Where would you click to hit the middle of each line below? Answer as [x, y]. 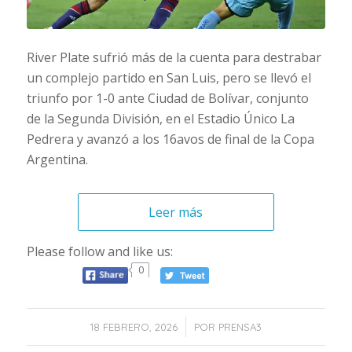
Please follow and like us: [99, 251]
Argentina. [57, 160]
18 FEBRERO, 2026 [134, 327]
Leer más [176, 213]
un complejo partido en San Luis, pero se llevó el [169, 78]
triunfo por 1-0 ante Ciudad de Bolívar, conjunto [167, 99]
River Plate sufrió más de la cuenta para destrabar [174, 58]
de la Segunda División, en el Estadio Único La [160, 119]
